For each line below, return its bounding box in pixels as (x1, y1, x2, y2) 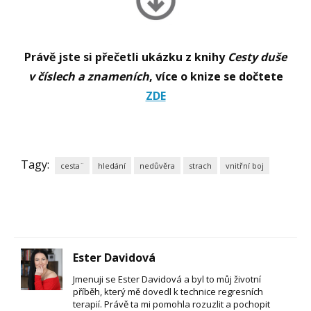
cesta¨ (60, 160, 84, 171)
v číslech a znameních (28, 68, 149, 84)
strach (189, 160, 212, 171)
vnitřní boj (226, 160, 264, 171)
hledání (98, 160, 126, 171)
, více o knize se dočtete (149, 68, 283, 84)
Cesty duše (228, 49, 287, 65)
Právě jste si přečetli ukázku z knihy (24, 49, 228, 65)
